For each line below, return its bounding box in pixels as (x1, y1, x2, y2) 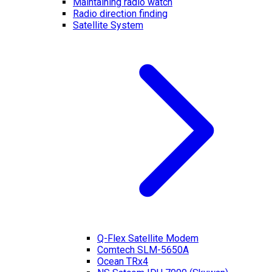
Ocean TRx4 (97, 256, 148, 268)
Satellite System (73, 19, 143, 32)
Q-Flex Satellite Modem (97, 233, 199, 245)
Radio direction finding (73, 8, 168, 20)
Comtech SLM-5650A (97, 244, 189, 256)
